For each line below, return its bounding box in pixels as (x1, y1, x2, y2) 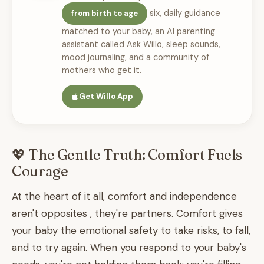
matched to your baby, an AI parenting (62, 26, 215, 37)
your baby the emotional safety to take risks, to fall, (12, 224, 250, 237)
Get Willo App (79, 91, 133, 101)
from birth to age (71, 8, 138, 18)
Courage (12, 163, 68, 180)
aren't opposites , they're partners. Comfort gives (12, 207, 243, 220)
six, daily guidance (147, 8, 220, 18)
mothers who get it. (62, 65, 141, 75)
